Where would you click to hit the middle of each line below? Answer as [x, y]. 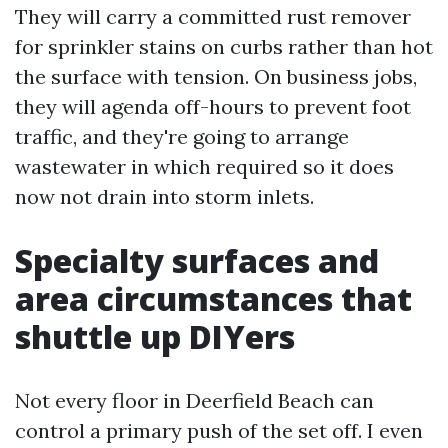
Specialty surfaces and [197, 260]
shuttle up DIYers [155, 336]
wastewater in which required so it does [204, 166]
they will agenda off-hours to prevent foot [213, 106]
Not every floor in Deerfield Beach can [194, 400]
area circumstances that [213, 298]
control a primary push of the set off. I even [219, 430]
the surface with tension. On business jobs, [216, 76]
